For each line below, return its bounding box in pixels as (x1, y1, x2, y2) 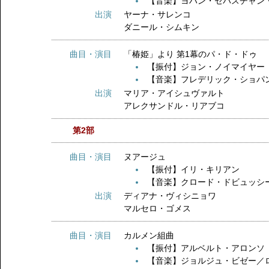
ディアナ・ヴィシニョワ (124, 191, 217, 201)
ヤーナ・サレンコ (124, 10, 192, 19)
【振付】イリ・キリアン (147, 165, 240, 174)
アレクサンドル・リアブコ (124, 101, 225, 110)
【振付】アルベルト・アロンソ (147, 243, 265, 253)
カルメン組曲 (124, 231, 192, 240)
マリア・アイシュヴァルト (124, 88, 225, 98)
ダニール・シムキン (124, 22, 200, 32)
